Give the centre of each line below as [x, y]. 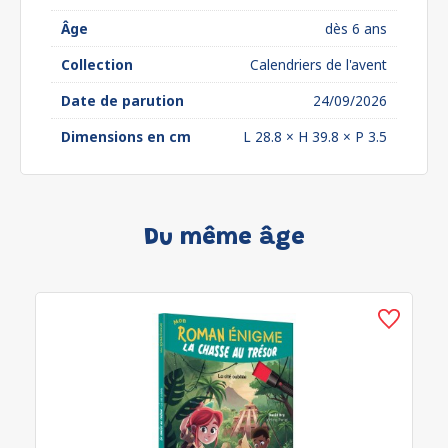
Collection [97, 64]
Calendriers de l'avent [318, 64]
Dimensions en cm [126, 136]
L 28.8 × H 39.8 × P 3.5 [315, 136]
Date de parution [122, 100]
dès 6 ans [356, 28]
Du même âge [224, 238]
